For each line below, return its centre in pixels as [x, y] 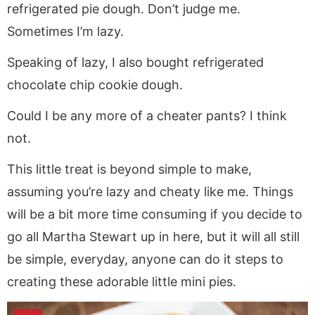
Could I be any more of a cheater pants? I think [147, 115]
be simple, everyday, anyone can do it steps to [145, 259]
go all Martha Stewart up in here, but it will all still [153, 236]
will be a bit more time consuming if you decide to [155, 214]
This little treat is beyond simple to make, [129, 169]
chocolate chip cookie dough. [95, 84]
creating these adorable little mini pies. [122, 281]
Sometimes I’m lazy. [65, 31]
